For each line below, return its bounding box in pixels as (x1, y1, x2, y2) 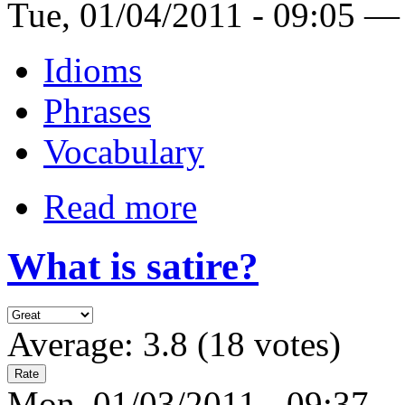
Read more (43, 186, 197, 226)
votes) (245, 325, 341, 364)
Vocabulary (43, 131, 204, 171)
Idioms (43, 50, 142, 89)
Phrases (43, 90, 151, 130)
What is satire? (7, 245, 259, 288)
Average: (7, 325, 143, 364)
